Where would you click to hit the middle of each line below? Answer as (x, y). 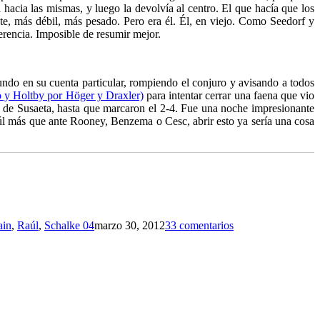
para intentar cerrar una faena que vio (229, 95)
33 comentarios (199, 225)
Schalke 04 (69, 225)
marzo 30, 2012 (130, 225)
